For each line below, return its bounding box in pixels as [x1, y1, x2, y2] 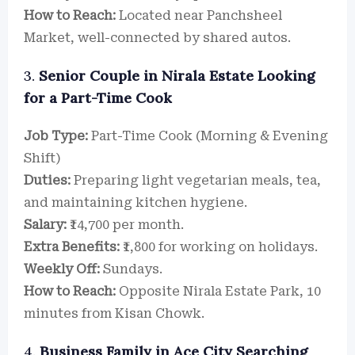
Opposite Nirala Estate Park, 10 [116, 284, 321, 299]
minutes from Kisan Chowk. [24, 306, 204, 321]
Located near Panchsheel [116, 8, 282, 23]
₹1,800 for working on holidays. [120, 239, 318, 254]
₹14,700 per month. [67, 217, 184, 232]
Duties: [24, 173, 71, 188]
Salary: [24, 217, 67, 232]
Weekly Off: [24, 261, 100, 277]
